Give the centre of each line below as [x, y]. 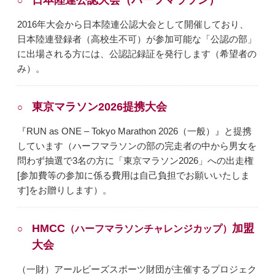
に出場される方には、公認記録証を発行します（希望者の [137, 54]
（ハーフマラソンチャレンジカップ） [149, 229]
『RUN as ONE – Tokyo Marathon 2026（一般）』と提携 [135, 131]
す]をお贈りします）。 [65, 190]
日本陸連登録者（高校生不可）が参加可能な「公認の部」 [137, 39]
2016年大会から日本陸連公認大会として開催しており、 [133, 25]
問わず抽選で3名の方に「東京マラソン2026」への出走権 [136, 161]
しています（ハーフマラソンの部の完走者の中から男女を [137, 146]
